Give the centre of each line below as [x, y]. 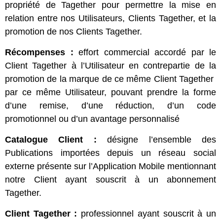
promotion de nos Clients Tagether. [75, 32]
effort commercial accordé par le [145, 52]
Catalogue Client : [51, 140]
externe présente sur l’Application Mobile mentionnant [110, 166]
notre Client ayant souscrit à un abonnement [110, 180]
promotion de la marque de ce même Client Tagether [110, 79]
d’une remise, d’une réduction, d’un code [110, 106]
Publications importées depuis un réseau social [110, 153]
